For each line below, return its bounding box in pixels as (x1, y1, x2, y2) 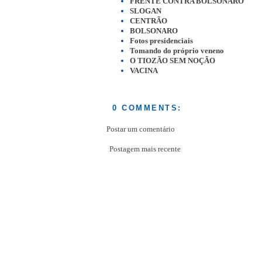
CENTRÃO (130, 16, 167, 26)
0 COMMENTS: (112, 104, 182, 113)
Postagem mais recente (109, 144, 181, 153)
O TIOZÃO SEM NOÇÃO (130, 56, 215, 65)
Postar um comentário (106, 125, 175, 134)
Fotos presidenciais (130, 36, 193, 46)
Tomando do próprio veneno (130, 46, 224, 56)
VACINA (130, 66, 158, 75)
